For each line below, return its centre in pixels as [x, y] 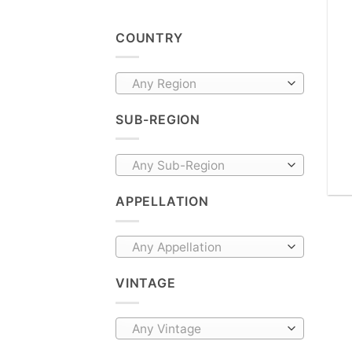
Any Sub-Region [178, 166]
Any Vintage [166, 329]
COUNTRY [149, 37]
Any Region [164, 83]
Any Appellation [176, 247]
